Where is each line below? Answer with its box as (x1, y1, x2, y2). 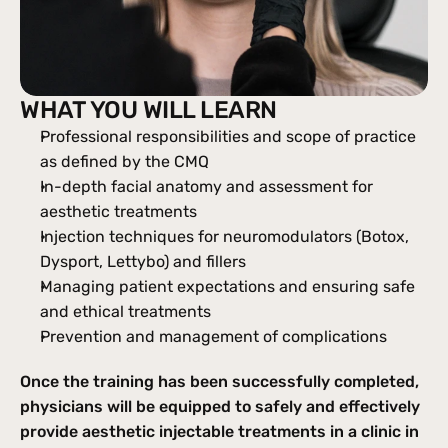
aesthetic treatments (40, 202, 197, 221)
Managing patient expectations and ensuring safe (40, 277, 415, 296)
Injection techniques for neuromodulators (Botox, (40, 227, 409, 246)
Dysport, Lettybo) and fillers (40, 252, 246, 271)
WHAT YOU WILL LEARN (20, 96, 277, 124)
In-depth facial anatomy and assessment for (40, 177, 373, 196)
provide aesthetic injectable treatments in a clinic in (20, 422, 419, 441)
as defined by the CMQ (40, 152, 209, 171)
